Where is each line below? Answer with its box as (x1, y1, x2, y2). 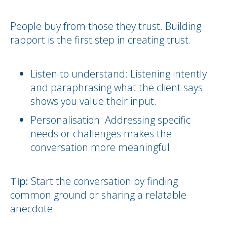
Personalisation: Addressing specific (30, 113, 191, 127)
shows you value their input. (30, 94, 157, 108)
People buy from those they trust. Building (10, 19, 201, 33)
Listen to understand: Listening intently (30, 67, 207, 81)
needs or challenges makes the (30, 127, 172, 140)
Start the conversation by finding (28, 174, 178, 188)
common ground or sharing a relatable (10, 188, 186, 202)
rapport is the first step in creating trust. (10, 33, 191, 47)
